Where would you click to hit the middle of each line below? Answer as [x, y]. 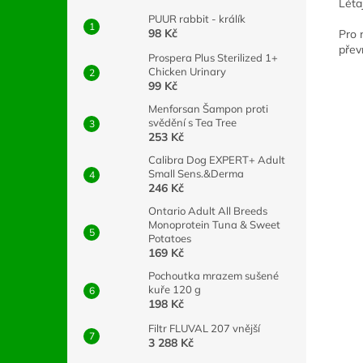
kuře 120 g [175, 289]
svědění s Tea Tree [192, 122]
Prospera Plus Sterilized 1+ [213, 58]
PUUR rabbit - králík [197, 19]
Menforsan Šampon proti [208, 109]
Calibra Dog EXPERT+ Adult [217, 160]
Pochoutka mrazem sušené [214, 275]
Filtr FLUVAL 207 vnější [204, 328]
